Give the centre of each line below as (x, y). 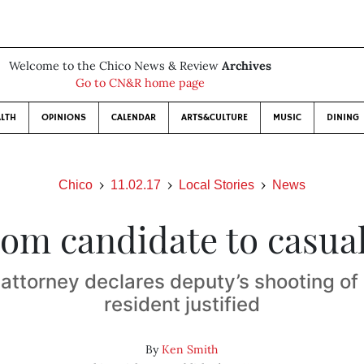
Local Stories (217, 185)
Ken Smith (190, 349)
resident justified (182, 304)
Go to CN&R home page (140, 83)
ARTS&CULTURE (214, 117)
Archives (246, 66)
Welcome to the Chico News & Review (115, 66)
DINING (342, 117)
